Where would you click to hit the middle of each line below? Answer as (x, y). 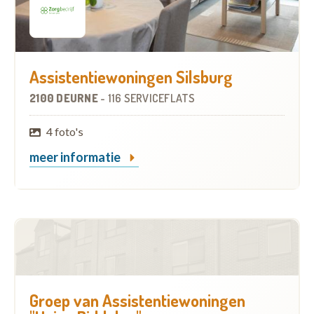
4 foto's (65, 132)
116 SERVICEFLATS (151, 98)
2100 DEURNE (65, 98)
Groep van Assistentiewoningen (137, 301)
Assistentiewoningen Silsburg (131, 77)
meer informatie (76, 157)
